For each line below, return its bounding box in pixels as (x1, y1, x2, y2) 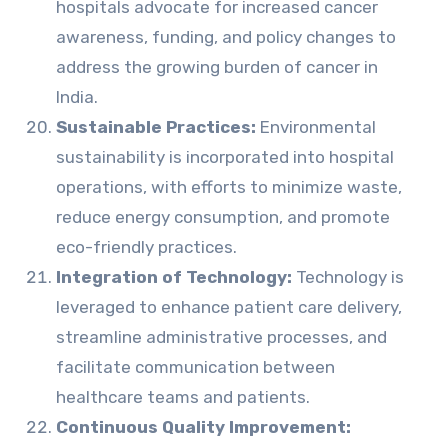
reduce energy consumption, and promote (55, 207, 390, 227)
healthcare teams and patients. (55, 387, 310, 407)
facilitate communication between (55, 357, 335, 377)
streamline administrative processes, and (55, 327, 387, 347)
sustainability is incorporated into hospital (55, 147, 394, 167)
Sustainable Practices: (55, 117, 260, 137)
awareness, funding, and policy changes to (55, 27, 396, 47)
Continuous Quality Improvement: (55, 417, 351, 437)
